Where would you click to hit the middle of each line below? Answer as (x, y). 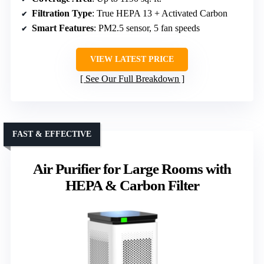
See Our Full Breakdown (132, 78)
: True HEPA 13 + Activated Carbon (160, 13)
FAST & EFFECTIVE (52, 134)
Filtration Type (62, 13)
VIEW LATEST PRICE (132, 59)
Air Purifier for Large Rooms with (132, 169)
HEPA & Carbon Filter (132, 185)
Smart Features (63, 28)
